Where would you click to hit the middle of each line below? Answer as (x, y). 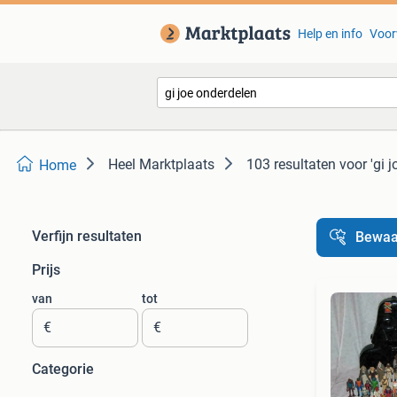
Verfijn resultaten (87, 236)
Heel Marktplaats (161, 164)
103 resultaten (291, 164)
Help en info (330, 34)
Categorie (63, 369)
